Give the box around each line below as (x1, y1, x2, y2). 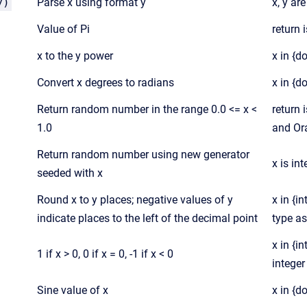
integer (272, 257, 305, 270)
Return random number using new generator (37, 148, 249, 161)
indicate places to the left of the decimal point (37, 212, 258, 225)
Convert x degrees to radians (37, 76, 174, 89)
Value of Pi (37, 23, 90, 36)
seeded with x (37, 167, 103, 180)
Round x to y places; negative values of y (37, 193, 233, 206)
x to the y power (37, 49, 113, 62)
